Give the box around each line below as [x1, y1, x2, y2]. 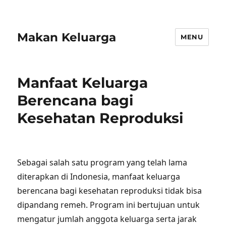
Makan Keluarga [17, 30, 117, 44]
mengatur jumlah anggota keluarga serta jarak [17, 213, 197, 224]
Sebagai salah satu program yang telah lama [17, 157, 188, 168]
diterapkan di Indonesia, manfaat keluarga [17, 171, 181, 182]
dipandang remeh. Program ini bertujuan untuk [17, 199, 200, 210]
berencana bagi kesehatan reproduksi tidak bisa [17, 185, 202, 196]
